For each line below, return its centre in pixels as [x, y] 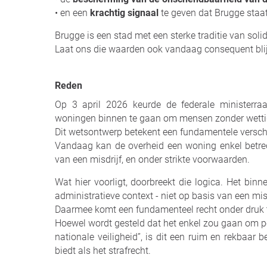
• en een [71, 13]
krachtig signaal [123, 13]
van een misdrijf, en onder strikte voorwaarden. [152, 159]
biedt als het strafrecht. [103, 251]
